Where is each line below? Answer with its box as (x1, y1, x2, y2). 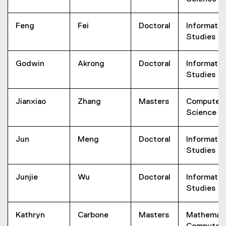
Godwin (16, 60, 44, 68)
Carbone (78, 211, 108, 219)
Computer (186, 98, 223, 106)
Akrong (78, 60, 104, 68)
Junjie (16, 174, 38, 182)
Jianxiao (16, 98, 46, 106)
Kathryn (16, 211, 45, 219)
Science (186, 109, 216, 117)
